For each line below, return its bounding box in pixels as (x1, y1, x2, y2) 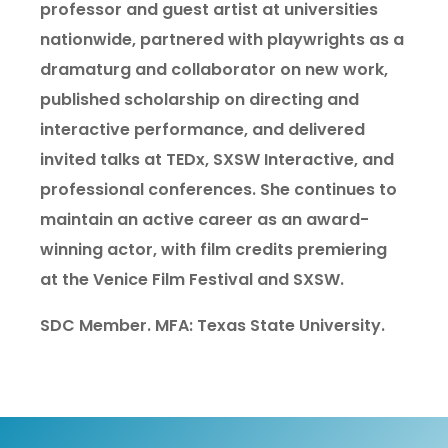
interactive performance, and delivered (40, 118, 365, 141)
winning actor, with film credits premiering (40, 238, 387, 261)
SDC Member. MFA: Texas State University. (40, 314, 385, 337)
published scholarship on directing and (40, 88, 359, 111)
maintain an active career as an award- (40, 208, 369, 231)
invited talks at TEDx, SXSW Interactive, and (40, 148, 394, 171)
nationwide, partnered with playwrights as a (40, 28, 404, 51)
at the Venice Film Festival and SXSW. (40, 268, 344, 291)
